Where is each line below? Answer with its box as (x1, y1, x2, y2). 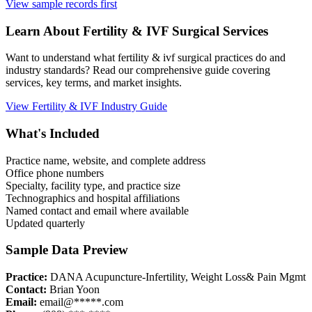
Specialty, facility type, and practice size (6, 179, 180, 192)
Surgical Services (169, 23, 268, 38)
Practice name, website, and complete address (6, 154, 205, 166)
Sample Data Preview (6, 242, 128, 258)
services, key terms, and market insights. (6, 77, 182, 89)
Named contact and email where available (6, 204, 189, 217)
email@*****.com (40, 296, 123, 309)
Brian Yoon (49, 283, 100, 296)
